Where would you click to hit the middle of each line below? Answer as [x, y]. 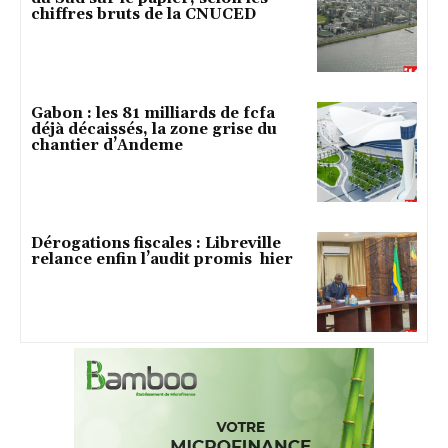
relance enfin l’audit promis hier [162, 259]
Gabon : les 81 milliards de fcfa [153, 113]
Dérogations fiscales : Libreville [156, 243]
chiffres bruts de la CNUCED [143, 15]
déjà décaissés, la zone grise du [154, 129]
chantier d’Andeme [107, 145]
